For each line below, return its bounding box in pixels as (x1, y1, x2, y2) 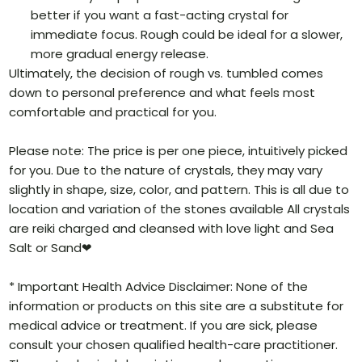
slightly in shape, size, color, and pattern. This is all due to (9, 181, 350, 199)
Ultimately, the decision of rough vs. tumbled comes (9, 65, 324, 82)
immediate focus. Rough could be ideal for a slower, (31, 26, 343, 44)
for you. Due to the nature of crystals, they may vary (9, 162, 323, 179)
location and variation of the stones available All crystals (9, 200, 351, 218)
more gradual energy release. (31, 45, 209, 63)
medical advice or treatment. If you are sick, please (9, 317, 318, 335)
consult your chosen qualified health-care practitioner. (9, 336, 339, 354)
